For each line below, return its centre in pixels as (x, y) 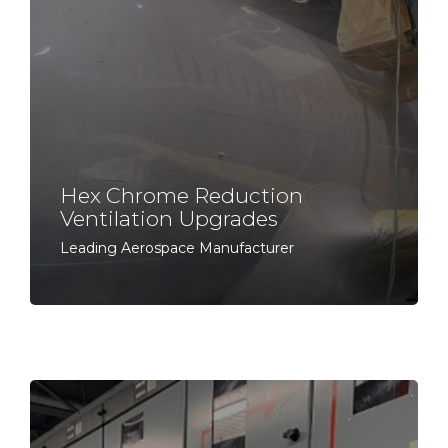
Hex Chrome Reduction (181, 195)
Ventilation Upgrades (169, 218)
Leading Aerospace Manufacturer (177, 248)
